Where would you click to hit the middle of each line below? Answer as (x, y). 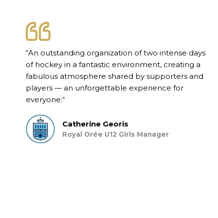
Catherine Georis (95, 124)
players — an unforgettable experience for (104, 88)
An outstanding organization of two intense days (117, 53)
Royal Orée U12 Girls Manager (115, 135)
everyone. (44, 100)
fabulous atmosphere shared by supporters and (114, 76)
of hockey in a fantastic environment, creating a (113, 65)
